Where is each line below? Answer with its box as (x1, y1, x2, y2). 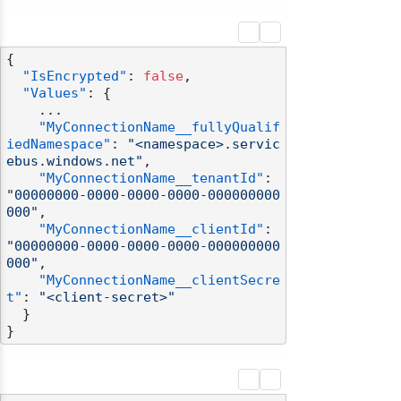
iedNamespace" (6, 137, 111, 152)
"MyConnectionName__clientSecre (38, 273, 280, 288)
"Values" (22, 86, 87, 101)
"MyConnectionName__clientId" (38, 222, 264, 237)
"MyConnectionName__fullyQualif (38, 120, 280, 135)
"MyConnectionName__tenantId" (38, 171, 264, 186)
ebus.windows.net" (6, 154, 143, 169)
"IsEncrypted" (22, 69, 127, 84)
